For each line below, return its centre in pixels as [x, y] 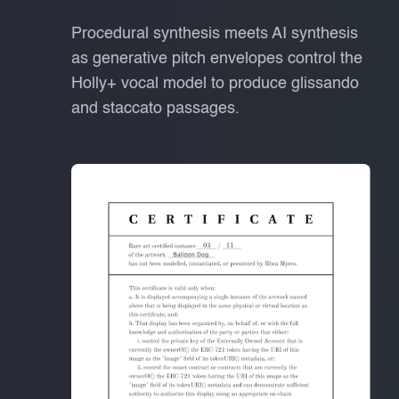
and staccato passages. [155, 109]
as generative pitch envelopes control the [217, 59]
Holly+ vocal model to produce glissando [215, 84]
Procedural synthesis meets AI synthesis [215, 34]
